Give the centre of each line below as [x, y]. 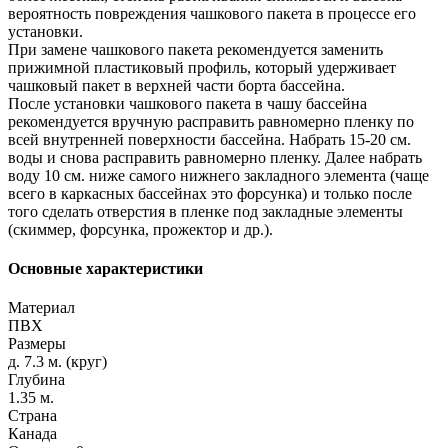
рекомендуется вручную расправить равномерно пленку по [211, 121]
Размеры [37, 344]
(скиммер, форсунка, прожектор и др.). [140, 229]
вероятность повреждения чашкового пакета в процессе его [212, 13]
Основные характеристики [105, 269]
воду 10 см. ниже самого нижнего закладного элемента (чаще [218, 175]
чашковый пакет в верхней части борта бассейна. [176, 85]
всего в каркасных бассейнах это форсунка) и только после [210, 193]
